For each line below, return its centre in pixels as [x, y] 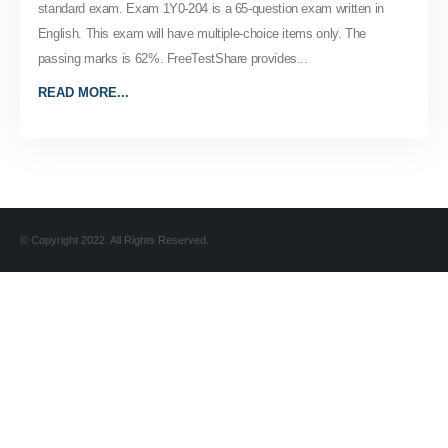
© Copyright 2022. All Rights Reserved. [114, 239]
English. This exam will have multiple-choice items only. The [201, 33]
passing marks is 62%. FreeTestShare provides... [172, 58]
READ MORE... [83, 92]
